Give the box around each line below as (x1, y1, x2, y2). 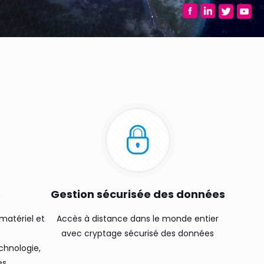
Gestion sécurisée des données (50, 187, 225, 202)
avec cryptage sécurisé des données (61, 227, 214, 239)
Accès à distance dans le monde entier (57, 213, 219, 225)
